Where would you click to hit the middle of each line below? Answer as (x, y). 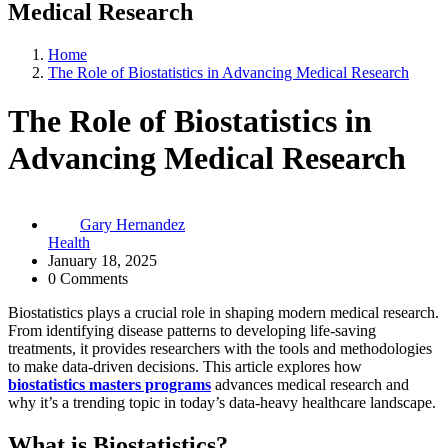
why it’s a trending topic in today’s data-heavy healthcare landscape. (222, 403)
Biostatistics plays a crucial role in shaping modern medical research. (223, 313)
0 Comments (88, 279)
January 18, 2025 (102, 261)
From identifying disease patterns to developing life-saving (192, 331)
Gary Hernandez (132, 225)
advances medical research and (310, 385)
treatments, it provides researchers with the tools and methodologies (220, 349)
